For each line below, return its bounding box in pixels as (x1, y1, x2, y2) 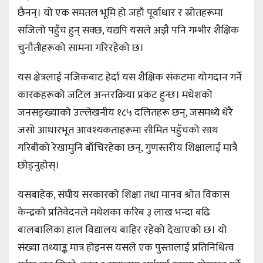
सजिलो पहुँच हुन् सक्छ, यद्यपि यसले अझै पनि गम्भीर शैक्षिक (18, 22, 239, 40)
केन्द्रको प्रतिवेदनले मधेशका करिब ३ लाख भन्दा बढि (18, 204, 210, 222)
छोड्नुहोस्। (18, 157, 59, 175)
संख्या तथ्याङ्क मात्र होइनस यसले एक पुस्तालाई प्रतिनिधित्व (18, 239, 234, 257)
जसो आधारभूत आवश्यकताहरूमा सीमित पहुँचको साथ (18, 122, 218, 140)
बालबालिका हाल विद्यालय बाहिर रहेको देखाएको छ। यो (18, 221, 227, 240)
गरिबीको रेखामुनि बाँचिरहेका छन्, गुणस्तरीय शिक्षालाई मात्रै (18, 139, 237, 157)
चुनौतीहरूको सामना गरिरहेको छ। (18, 39, 144, 58)
